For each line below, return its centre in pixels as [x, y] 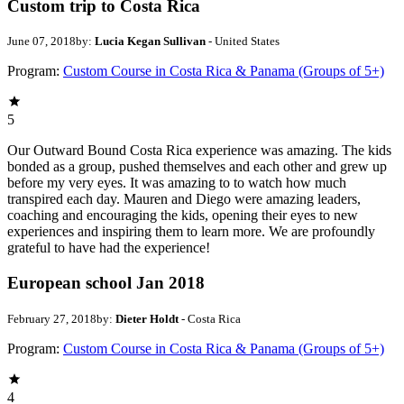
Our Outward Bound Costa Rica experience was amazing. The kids [199, 151]
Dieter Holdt [147, 318]
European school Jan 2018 [106, 282]
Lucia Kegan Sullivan [150, 41]
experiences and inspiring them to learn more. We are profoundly [191, 232]
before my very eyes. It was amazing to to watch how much [177, 183]
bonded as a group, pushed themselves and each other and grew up [197, 167]
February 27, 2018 [52, 318]
